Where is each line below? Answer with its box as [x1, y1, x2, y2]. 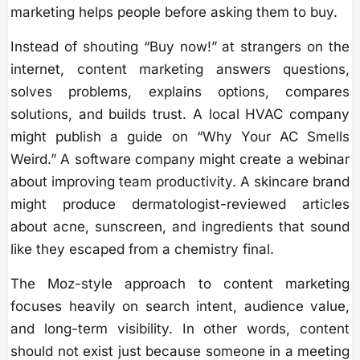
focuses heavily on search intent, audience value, [10, 298, 350, 315]
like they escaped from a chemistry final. [10, 241, 274, 258]
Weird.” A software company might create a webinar [10, 151, 350, 168]
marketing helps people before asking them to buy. [10, 4, 337, 21]
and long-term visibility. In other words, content [10, 321, 350, 337]
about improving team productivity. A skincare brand [10, 174, 350, 190]
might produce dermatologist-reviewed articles [10, 196, 350, 213]
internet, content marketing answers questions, [10, 61, 350, 78]
